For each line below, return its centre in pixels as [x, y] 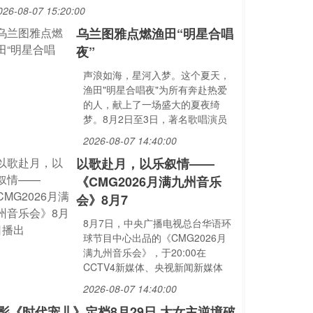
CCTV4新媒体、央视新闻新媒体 [153, 267]
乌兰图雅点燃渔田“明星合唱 [154, 34]
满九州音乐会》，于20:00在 [144, 252]
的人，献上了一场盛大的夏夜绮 [151, 104]
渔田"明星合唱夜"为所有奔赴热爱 [155, 89]
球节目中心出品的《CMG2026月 [154, 238]
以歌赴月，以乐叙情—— [145, 163]
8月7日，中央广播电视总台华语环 [157, 223]
